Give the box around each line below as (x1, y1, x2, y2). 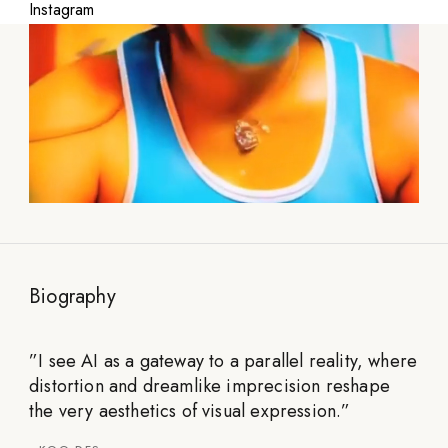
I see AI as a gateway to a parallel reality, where (38, 348, 418, 375)
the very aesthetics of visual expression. (29, 398, 342, 425)
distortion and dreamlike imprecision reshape (29, 373, 390, 400)
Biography (29, 282, 116, 312)
